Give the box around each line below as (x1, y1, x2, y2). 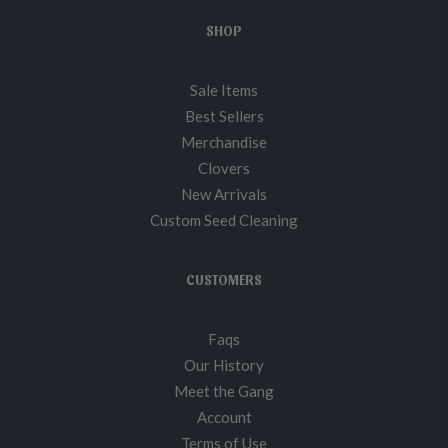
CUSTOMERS (186, 271, 262, 288)
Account (196, 408, 252, 426)
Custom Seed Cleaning (150, 211, 298, 229)
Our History (184, 356, 264, 374)
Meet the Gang (174, 382, 274, 400)
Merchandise (181, 133, 267, 151)
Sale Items (190, 81, 258, 99)
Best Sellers (184, 107, 264, 125)
